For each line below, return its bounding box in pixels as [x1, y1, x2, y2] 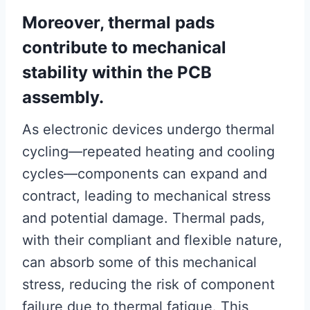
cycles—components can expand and [22, 165, 267, 183]
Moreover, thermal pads [22, 12, 215, 33]
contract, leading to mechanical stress [22, 188, 271, 205]
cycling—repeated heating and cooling [22, 143, 275, 161]
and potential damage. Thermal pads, [22, 210, 265, 227]
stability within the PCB [22, 62, 212, 83]
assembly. [22, 87, 104, 108]
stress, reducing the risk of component [22, 276, 275, 293]
